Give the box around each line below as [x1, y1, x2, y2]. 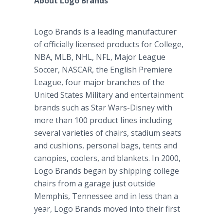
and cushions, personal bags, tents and [34, 140, 177, 151]
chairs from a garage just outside [34, 178, 155, 189]
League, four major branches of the [34, 77, 164, 88]
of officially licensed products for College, [34, 39, 183, 50]
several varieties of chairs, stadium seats [34, 127, 182, 138]
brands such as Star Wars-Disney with [34, 102, 172, 113]
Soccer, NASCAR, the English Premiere [34, 64, 172, 75]
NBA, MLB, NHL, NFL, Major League [34, 52, 165, 62]
